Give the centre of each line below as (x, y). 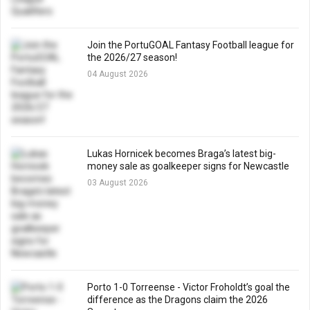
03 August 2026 (118, 183)
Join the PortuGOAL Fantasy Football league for (191, 45)
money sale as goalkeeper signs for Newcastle (188, 166)
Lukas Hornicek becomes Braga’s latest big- (182, 154)
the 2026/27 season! (132, 57)
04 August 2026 (118, 74)
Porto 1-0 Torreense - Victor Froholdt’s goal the (189, 287)
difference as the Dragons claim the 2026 (177, 300)
